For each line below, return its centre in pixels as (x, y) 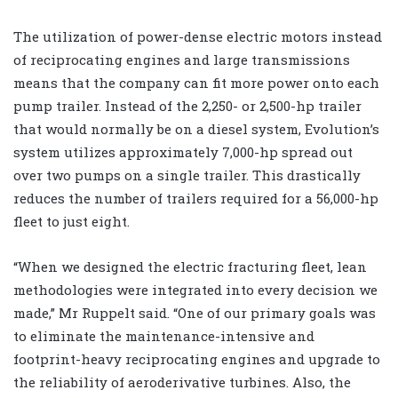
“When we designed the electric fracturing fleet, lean (190, 266)
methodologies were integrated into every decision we (195, 289)
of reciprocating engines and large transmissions (182, 59)
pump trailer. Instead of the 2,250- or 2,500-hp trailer (187, 105)
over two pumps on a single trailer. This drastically (187, 175)
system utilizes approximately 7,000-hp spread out (183, 151)
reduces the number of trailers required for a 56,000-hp (196, 198)
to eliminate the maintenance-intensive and (164, 335)
